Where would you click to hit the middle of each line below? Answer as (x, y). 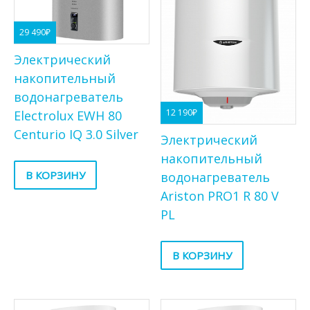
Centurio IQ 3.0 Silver (76, 135)
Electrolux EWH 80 (68, 116)
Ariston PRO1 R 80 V (220, 196)
